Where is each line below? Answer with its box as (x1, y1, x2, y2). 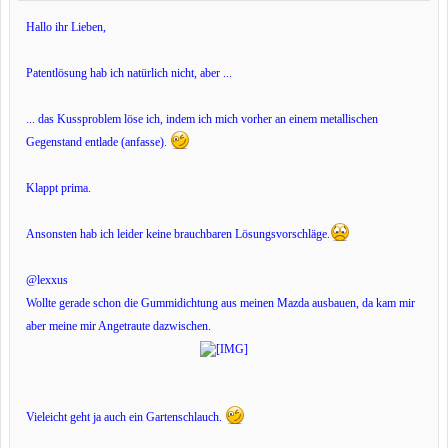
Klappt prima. (26, 181, 91, 195)
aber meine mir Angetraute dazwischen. (26, 319, 211, 333)
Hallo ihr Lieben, (26, 20, 106, 34)
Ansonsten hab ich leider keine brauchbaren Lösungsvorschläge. (26, 227, 330, 241)
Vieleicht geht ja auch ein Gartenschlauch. (26, 410, 225, 424)
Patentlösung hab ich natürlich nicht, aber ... (26, 66, 232, 80)
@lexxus (26, 273, 68, 287)
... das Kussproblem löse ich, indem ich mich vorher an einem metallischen (26, 112, 378, 126)
